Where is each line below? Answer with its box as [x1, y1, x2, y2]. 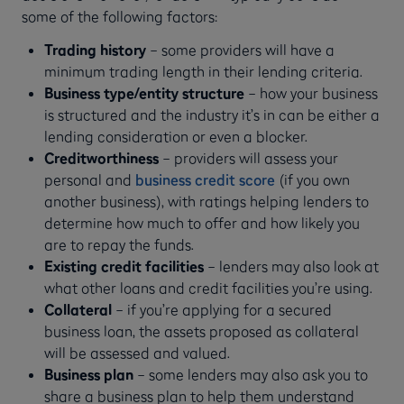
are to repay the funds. [43, 234, 194, 253]
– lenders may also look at [207, 256, 379, 275]
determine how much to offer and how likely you [43, 213, 360, 232]
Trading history [43, 40, 146, 59]
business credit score [134, 170, 275, 188]
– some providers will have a [145, 40, 335, 59]
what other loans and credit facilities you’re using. [43, 278, 372, 297]
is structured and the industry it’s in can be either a [43, 105, 380, 124]
